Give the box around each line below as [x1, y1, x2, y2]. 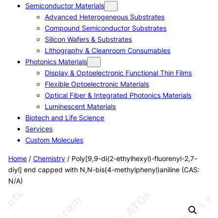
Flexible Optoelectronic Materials [45, 80, 149, 89]
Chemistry [33, 154, 65, 163]
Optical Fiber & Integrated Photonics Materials [45, 91, 192, 100]
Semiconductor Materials [25, 1, 105, 10]
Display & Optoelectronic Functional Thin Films [45, 69, 192, 77]
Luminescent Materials [45, 102, 116, 111]
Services [25, 125, 53, 133]
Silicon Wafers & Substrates [45, 35, 132, 44]
